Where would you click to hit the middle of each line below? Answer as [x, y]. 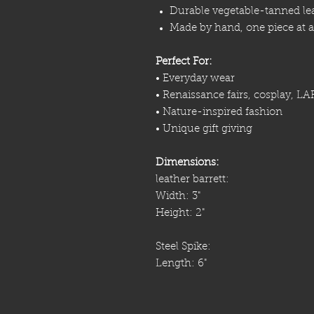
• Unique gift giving [204, 130]
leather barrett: [192, 180]
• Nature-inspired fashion [219, 113]
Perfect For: [184, 62]
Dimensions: [187, 163]
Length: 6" [181, 264]
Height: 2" [180, 214]
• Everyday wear [195, 79]
